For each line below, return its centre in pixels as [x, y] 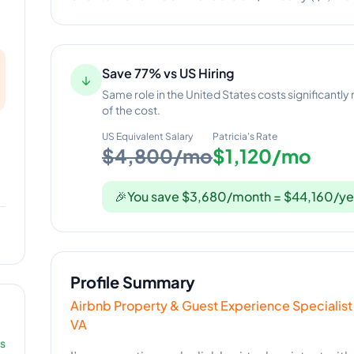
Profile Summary [133, 282]
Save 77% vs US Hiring [168, 73]
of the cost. [131, 110]
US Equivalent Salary [147, 136]
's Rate [262, 136]
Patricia [230, 136]
